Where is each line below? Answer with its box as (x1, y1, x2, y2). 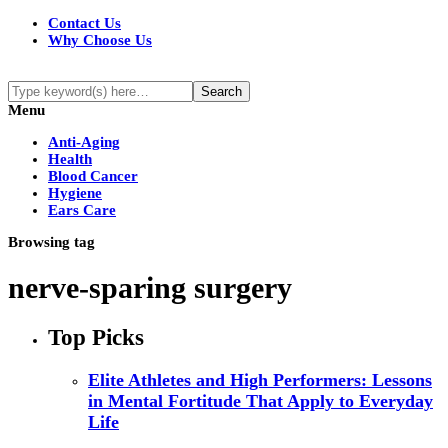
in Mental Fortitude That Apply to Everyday (88, 390, 433, 411)
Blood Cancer (48, 168, 138, 184)
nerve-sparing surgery (8, 271, 292, 305)
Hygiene (48, 185, 102, 201)
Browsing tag (8, 234, 95, 250)
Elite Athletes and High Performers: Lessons (88, 369, 432, 390)
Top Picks (48, 325, 144, 351)
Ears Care (48, 202, 116, 218)
